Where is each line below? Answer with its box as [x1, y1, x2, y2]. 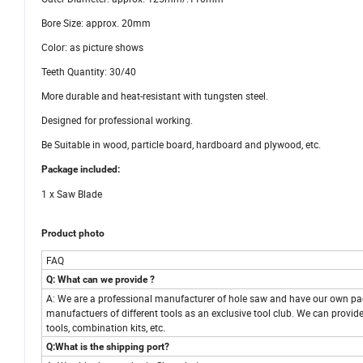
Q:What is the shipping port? [46, 341, 169, 353]
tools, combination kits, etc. [46, 321, 165, 335]
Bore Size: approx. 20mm [41, 16, 151, 30]
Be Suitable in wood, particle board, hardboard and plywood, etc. [41, 138, 321, 152]
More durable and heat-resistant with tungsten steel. [41, 89, 268, 103]
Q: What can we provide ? [46, 274, 155, 286]
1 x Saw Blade [41, 187, 102, 201]
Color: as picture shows [41, 41, 143, 54]
